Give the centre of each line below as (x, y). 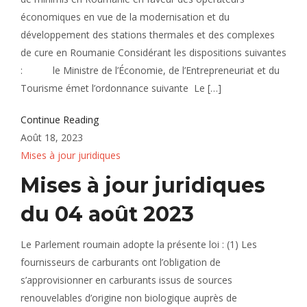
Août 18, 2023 (52, 137)
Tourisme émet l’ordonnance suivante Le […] (121, 88)
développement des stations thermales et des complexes (148, 35)
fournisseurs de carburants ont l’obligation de (121, 262)
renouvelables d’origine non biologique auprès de (129, 298)
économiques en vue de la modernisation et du (125, 17)
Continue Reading (60, 120)
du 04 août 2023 (107, 214)
